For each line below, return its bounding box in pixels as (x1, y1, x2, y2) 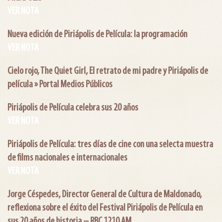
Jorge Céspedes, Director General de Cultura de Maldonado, (7, 189, 202, 200)
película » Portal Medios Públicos (7, 79, 112, 90)
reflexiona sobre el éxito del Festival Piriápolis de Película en (7, 203, 203, 213)
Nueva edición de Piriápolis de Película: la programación (7, 29, 187, 40)
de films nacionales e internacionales (7, 153, 127, 163)
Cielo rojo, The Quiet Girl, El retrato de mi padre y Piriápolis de (7, 66, 208, 76)
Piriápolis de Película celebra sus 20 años (7, 103, 138, 113)
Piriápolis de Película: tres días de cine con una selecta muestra (7, 139, 213, 150)
